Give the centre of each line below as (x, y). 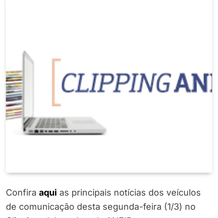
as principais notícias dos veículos (129, 193)
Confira (22, 193)
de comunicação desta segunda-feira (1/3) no (101, 207)
